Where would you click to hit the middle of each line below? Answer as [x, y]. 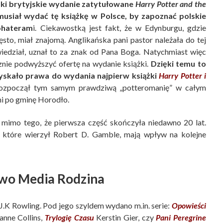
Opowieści [189, 205]
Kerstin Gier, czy [125, 217]
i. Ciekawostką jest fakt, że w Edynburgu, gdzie [120, 28]
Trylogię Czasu [69, 217]
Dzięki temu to [178, 64]
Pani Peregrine [181, 217]
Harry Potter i [183, 76]
